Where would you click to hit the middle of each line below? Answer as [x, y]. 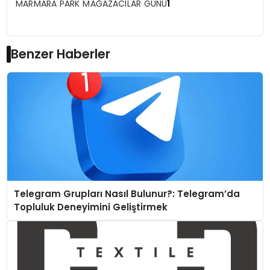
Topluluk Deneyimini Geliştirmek [90, 207]
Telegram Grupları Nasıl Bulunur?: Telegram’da [127, 193]
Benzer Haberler [61, 54]
